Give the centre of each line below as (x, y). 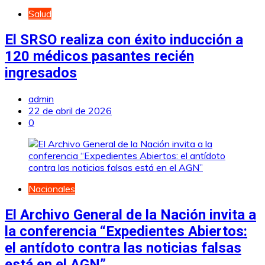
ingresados (41, 73)
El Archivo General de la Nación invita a (130, 214)
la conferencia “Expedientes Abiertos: (126, 231)
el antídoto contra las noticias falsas (123, 248)
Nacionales (52, 189)
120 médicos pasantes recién (99, 56)
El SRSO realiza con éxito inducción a (124, 40)
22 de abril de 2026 (70, 111)
